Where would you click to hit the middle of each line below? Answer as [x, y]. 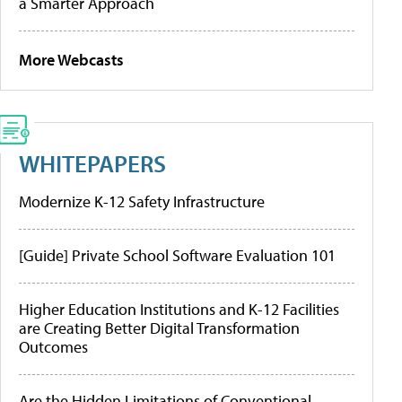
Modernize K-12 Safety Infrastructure [142, 201]
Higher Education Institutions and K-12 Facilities [179, 309]
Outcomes [53, 346]
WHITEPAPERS [92, 162]
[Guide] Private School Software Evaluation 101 [177, 255]
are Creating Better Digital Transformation [159, 328]
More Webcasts [71, 59]
